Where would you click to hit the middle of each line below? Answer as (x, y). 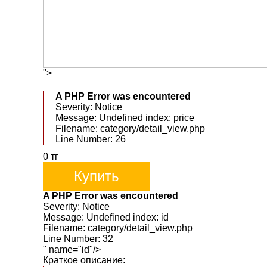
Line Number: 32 (78, 239)
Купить (96, 176)
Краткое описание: (84, 260)
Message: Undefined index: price (125, 118)
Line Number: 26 (91, 139)
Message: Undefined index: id (106, 217)
